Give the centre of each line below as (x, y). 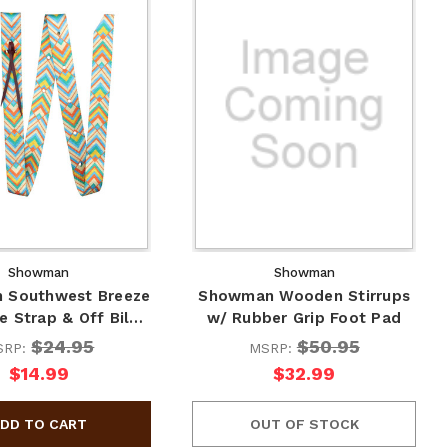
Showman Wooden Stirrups (304, 295)
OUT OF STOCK (304, 423)
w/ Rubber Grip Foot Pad (304, 317)
